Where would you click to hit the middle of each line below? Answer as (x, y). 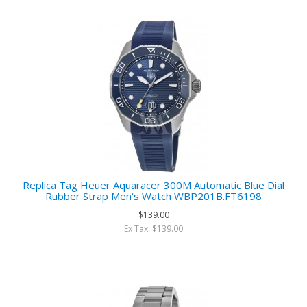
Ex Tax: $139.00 (153, 229)
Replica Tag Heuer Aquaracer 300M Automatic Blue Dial (153, 185)
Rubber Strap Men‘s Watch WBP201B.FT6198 (153, 196)
